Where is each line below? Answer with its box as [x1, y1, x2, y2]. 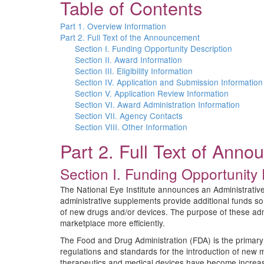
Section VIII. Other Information [75, 121, 187, 133]
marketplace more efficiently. [60, 217, 165, 229]
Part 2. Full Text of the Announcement [60, 31, 200, 43]
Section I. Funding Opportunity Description [75, 42, 232, 54]
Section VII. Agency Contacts [75, 110, 183, 121]
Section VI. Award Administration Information [75, 98, 240, 110]
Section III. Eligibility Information [75, 65, 193, 77]
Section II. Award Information [75, 54, 182, 65]
